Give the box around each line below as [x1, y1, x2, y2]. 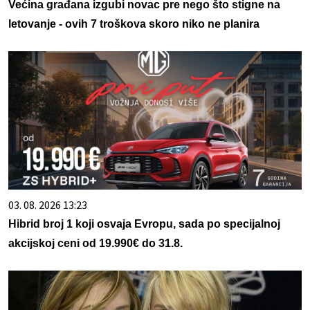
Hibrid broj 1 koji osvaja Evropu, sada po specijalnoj [8, 218, 280, 230]
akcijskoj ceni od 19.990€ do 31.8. [8, 237, 183, 250]
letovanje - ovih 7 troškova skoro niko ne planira [8, 18, 259, 30]
